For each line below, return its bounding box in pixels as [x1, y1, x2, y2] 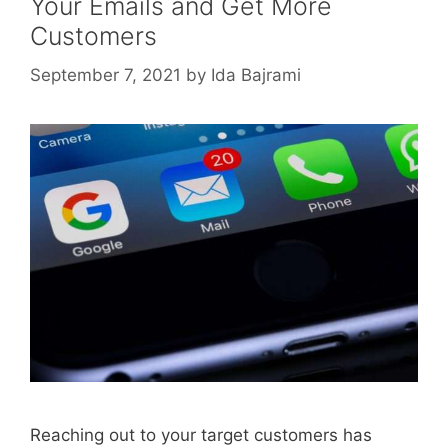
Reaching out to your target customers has [30, 425, 372, 446]
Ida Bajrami [211, 64, 301, 85]
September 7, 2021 [30, 64, 181, 85]
